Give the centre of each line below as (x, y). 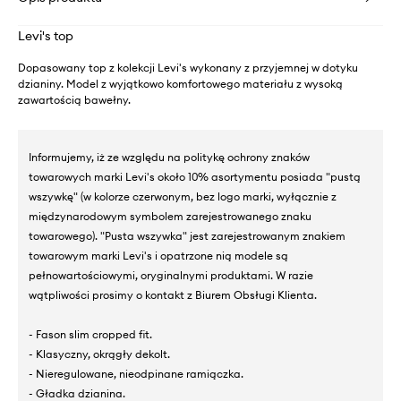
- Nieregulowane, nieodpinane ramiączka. (136, 373)
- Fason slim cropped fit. (90, 334)
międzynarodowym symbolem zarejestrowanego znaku (170, 216)
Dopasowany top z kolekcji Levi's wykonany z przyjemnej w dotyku (188, 67)
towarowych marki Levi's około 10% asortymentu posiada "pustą (195, 176)
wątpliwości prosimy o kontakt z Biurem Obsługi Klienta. (173, 294)
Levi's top (46, 35)
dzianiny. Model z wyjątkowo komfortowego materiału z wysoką (180, 83)
